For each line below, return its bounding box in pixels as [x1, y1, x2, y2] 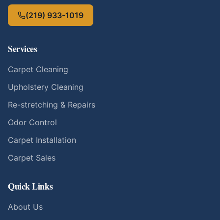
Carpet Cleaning [8, 64, 68, 75]
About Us [8, 202, 43, 212]
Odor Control [8, 117, 57, 128]
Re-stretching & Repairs [8, 100, 95, 110]
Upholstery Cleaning [8, 82, 83, 92]
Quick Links [8, 180, 53, 193]
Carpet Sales [8, 153, 55, 163]
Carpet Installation [8, 135, 76, 145]
